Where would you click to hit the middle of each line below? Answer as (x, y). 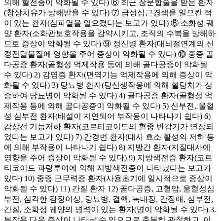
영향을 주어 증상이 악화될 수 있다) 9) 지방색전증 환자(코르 (108, 157)
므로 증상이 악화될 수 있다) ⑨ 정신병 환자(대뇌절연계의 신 (109, 43)
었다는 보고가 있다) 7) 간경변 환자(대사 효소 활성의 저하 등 (109, 137)
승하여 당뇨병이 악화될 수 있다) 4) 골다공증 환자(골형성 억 (108, 95)
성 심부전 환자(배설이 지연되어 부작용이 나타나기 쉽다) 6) (107, 116)
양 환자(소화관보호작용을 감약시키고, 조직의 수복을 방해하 (110, 33)
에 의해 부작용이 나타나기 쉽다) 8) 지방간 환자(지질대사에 (107, 147)
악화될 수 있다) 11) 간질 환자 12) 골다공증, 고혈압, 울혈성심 (109, 188)
